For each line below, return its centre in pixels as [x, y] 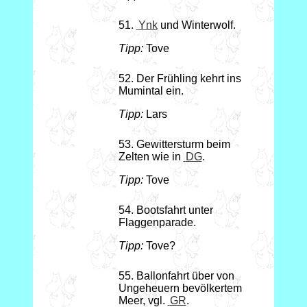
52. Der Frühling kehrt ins [180, 79]
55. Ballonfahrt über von [176, 276]
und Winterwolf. [196, 25]
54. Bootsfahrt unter [165, 210]
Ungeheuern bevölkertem [180, 288]
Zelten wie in [151, 157]
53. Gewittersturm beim [174, 145]
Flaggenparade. [157, 223]
